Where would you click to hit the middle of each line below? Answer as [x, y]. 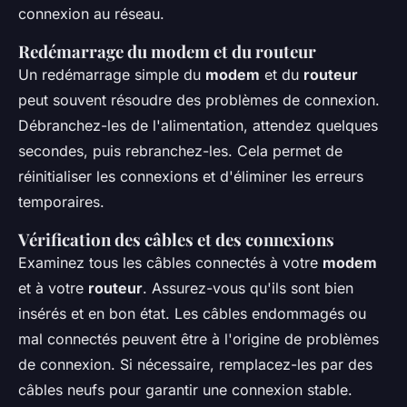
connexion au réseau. [91, 14]
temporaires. [61, 202]
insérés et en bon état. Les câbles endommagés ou [192, 314]
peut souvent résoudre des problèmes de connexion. [199, 100]
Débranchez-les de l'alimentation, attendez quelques [198, 126]
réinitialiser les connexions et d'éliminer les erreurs [191, 177]
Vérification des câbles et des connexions [176, 240]
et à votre [53, 288]
